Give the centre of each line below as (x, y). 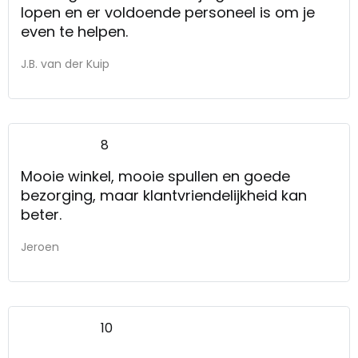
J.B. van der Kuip (65, 64)
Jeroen (40, 247)
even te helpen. (74, 31)
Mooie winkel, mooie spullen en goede (155, 176)
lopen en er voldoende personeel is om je (168, 12)
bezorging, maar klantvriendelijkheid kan (164, 195)
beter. (41, 214)
